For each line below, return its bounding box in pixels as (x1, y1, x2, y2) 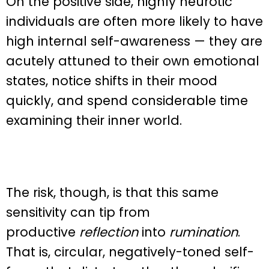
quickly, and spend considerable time (6, 91, 248, 109)
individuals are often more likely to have (6, 12, 263, 30)
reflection (79, 223, 138, 241)
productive (6, 223, 79, 241)
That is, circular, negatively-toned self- (6, 243, 254, 261)
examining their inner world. (6, 111, 182, 129)
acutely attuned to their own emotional (6, 52, 259, 70)
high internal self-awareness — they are (6, 32, 262, 50)
